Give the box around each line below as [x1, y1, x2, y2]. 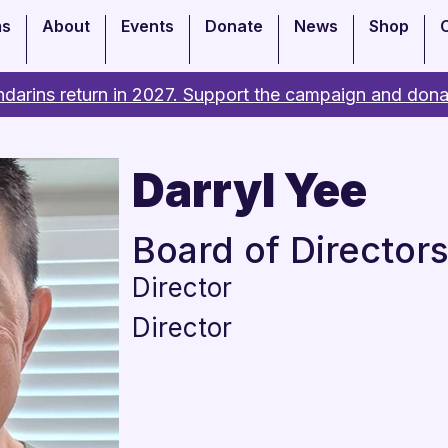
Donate [205, 16, 263, 36]
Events [121, 16, 174, 36]
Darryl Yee [132, 162, 367, 218]
